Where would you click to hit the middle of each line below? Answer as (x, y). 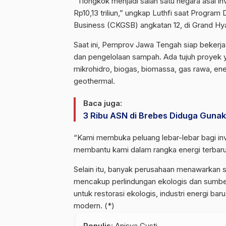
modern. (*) (94, 206)
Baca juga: (103, 103)
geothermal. (94, 81)
